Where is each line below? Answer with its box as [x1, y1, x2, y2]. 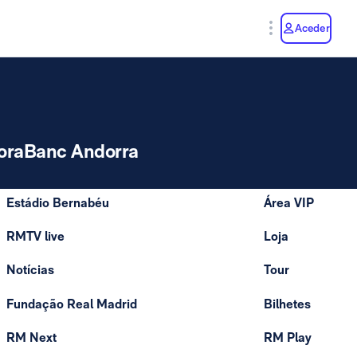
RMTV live [6, 229, 65, 245]
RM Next [6, 329, 57, 345]
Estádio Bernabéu [6, 195, 109, 210]
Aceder [294, 21, 330, 34]
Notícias [6, 262, 54, 278]
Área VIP [264, 195, 314, 210]
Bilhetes [264, 296, 311, 312]
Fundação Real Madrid [6, 296, 137, 312]
